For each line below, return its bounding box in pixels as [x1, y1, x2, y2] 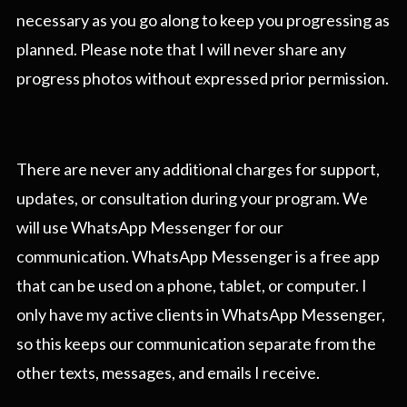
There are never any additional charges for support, [16, 159, 380, 180]
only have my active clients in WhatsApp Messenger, [16, 304, 385, 325]
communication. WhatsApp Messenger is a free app [16, 246, 380, 267]
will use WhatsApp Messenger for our [16, 217, 283, 238]
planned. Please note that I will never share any [16, 39, 346, 60]
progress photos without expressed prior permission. [16, 68, 389, 89]
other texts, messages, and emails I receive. [16, 362, 320, 383]
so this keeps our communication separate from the [16, 333, 376, 354]
